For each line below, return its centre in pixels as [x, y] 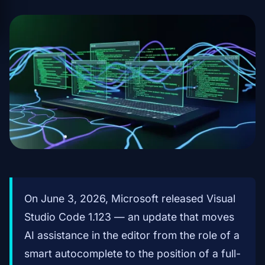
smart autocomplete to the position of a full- [132, 254]
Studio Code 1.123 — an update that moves [129, 217]
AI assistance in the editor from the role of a [132, 235]
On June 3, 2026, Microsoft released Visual [130, 199]
